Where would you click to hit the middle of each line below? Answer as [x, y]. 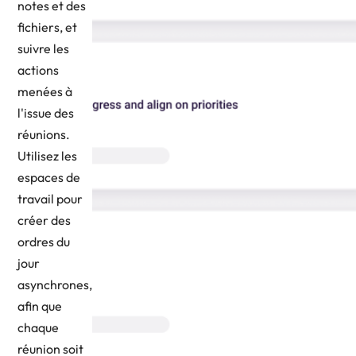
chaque [38, 327]
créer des [44, 220]
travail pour [50, 198]
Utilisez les [47, 155]
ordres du [44, 241]
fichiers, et [47, 27]
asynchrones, [55, 284]
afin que [40, 306]
